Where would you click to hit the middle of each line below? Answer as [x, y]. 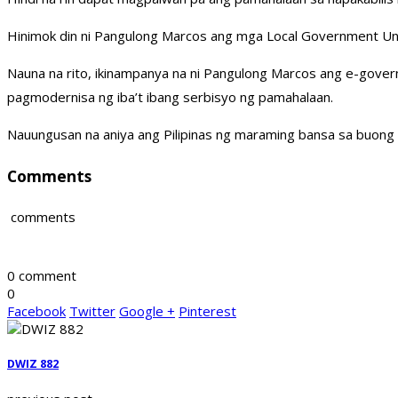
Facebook [36, 311]
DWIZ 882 [33, 364]
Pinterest [207, 311]
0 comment [42, 276]
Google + [147, 311]
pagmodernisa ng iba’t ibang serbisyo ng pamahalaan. [170, 97]
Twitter [92, 311]
